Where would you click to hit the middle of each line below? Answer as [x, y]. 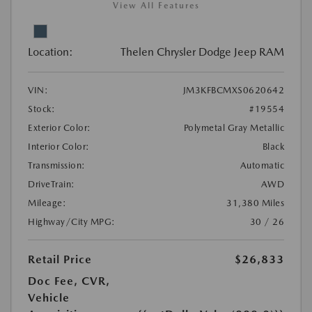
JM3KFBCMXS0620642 [233, 91]
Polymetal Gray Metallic [234, 128]
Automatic [262, 166]
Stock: [41, 109]
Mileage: [47, 203]
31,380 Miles [255, 203]
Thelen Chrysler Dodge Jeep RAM [202, 52]
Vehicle [49, 298]
